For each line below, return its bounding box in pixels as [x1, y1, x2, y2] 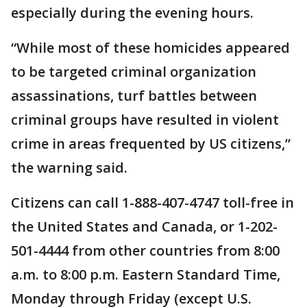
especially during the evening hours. [11, 3, 254, 22]
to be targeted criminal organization [11, 62, 256, 81]
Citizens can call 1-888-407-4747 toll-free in [11, 193, 294, 212]
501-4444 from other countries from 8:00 [11, 241, 280, 260]
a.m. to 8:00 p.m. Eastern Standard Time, [11, 265, 280, 284]
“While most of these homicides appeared [11, 38, 290, 57]
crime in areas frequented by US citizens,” [11, 134, 291, 153]
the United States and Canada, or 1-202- [11, 217, 278, 236]
